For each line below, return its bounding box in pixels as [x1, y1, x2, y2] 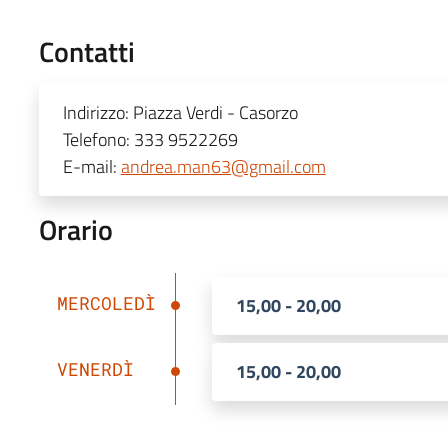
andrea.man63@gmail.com [120, 152, 326, 180]
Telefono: [62, 125, 134, 153]
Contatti [38, 29, 135, 73]
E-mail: [62, 152, 121, 180]
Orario [38, 207, 113, 251]
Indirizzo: [62, 98, 133, 126]
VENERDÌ [56, 356, 134, 381]
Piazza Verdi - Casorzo [132, 98, 298, 126]
